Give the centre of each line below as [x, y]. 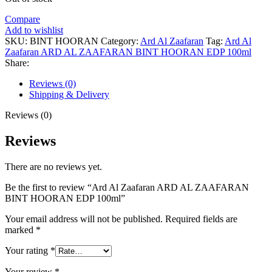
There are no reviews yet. [53, 166]
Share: [17, 63]
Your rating [28, 250]
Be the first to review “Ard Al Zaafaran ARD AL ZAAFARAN [127, 187]
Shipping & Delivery [69, 94]
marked [20, 229]
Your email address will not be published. [84, 219]
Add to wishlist [34, 30]
